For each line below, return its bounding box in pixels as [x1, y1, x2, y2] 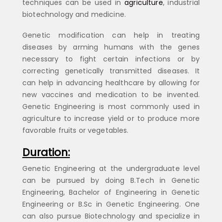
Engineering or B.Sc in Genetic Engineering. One [22, 199, 200, 210]
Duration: [22, 145, 70, 160]
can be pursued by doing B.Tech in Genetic [22, 175, 200, 186]
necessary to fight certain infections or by [22, 54, 200, 64]
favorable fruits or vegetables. [22, 125, 129, 136]
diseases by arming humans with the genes [22, 42, 200, 53]
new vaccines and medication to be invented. [22, 90, 200, 100]
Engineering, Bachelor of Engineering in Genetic [22, 187, 200, 198]
